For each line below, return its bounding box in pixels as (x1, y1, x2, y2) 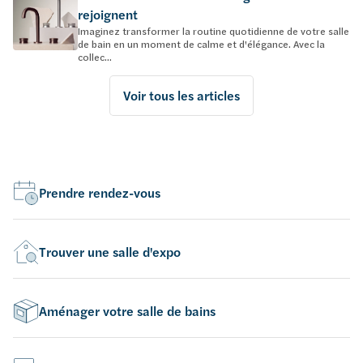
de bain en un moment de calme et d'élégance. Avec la (78, 36, 325, 50)
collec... (78, 49, 112, 63)
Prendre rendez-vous (39, 183, 160, 202)
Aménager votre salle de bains (39, 301, 216, 320)
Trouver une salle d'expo (39, 242, 181, 261)
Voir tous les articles (123, 86, 240, 105)
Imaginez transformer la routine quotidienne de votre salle (78, 23, 349, 37)
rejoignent (78, 5, 138, 23)
